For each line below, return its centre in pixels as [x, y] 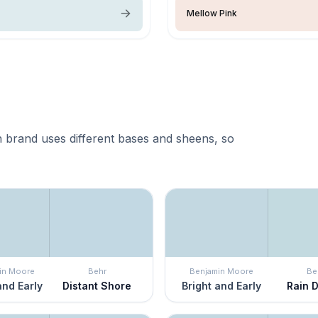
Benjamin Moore [221, 271]
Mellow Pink [212, 13]
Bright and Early [221, 285]
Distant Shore [97, 285]
